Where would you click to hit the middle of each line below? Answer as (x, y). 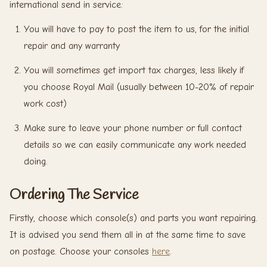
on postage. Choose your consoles (81, 251)
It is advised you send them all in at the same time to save (128, 235)
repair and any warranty (72, 46)
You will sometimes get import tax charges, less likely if (134, 70)
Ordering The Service (74, 196)
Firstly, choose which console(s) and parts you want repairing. (133, 218)
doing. (36, 161)
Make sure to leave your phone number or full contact (133, 128)
